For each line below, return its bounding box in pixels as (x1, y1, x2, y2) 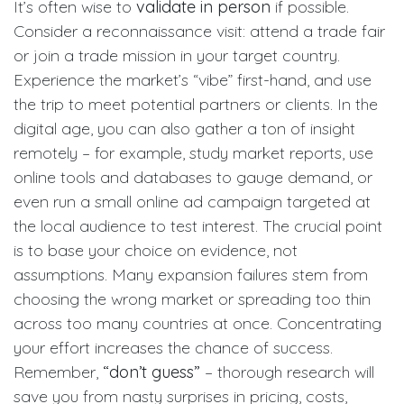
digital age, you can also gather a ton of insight (14, 117, 355, 139)
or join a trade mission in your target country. (14, 44, 340, 66)
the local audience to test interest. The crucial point (14, 215, 382, 236)
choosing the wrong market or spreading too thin (14, 288, 371, 309)
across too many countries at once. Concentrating (14, 312, 381, 334)
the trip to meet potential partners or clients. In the (14, 93, 378, 115)
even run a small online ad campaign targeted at (14, 190, 371, 212)
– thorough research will (200, 361, 374, 382)
